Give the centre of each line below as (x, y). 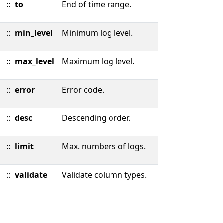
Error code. (83, 90)
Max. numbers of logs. (104, 146)
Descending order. (96, 118)
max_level (35, 61)
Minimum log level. (97, 33)
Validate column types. (104, 175)
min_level (34, 33)
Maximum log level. (98, 61)
